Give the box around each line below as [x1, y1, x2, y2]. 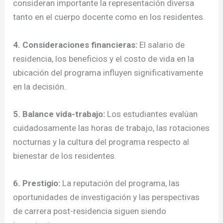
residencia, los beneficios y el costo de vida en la [13, 53, 195, 64]
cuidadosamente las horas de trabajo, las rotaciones [13, 122, 210, 133]
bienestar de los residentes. [13, 150, 117, 161]
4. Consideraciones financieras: [13, 39, 138, 50]
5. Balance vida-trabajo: [13, 109, 106, 119]
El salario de [137, 39, 185, 50]
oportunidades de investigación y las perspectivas [13, 192, 200, 202]
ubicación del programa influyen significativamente [13, 67, 204, 78]
